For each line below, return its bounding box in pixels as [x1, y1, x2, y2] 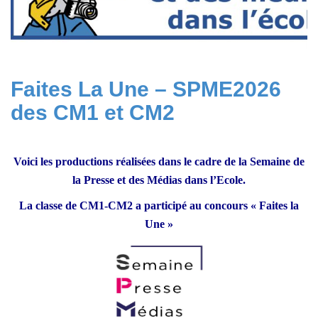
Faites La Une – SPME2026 [11, 77, 281, 102]
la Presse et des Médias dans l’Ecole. [72, 174, 246, 187]
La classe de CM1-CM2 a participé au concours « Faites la [19, 199, 299, 212]
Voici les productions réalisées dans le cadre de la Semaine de [13, 155, 305, 168]
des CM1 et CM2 [11, 101, 175, 125]
